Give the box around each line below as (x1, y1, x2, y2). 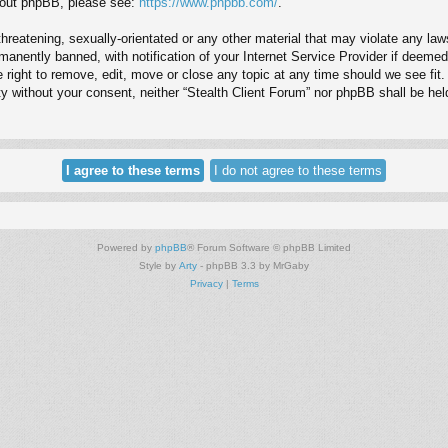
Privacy (189, 278, 223, 290)
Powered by (97, 242, 155, 254)
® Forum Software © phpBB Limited (187, 242, 351, 254)
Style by (139, 260, 179, 272)
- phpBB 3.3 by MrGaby (197, 260, 309, 272)
